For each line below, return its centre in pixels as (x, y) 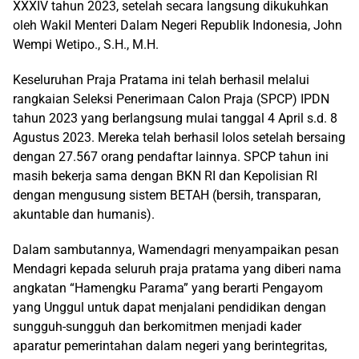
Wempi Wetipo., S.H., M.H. (86, 44)
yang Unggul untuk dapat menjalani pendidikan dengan (169, 307)
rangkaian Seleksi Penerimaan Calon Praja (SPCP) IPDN (171, 99)
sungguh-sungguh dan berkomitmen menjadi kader (157, 327)
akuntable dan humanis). (84, 214)
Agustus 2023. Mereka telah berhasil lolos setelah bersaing (179, 137)
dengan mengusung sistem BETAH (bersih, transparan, (167, 195)
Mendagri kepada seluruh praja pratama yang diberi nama (177, 269)
